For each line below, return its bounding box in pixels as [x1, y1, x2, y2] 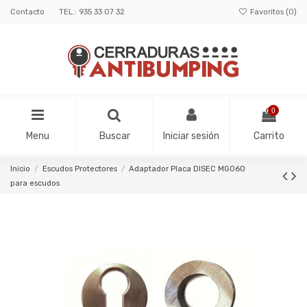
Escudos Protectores [42, 164, 117, 173]
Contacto [10, 8, 47, 17]
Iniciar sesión [163, 130, 219, 143]
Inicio [10, 164, 30, 173]
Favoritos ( [247, 8, 288, 17]
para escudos [10, 178, 60, 188]
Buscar [99, 130, 130, 143]
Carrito [253, 130, 284, 143]
